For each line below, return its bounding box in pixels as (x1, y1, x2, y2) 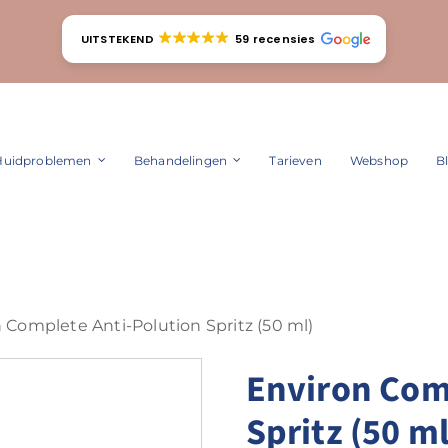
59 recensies (235, 31, 316, 47)
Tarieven (269, 152, 322, 168)
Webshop (349, 152, 409, 168)
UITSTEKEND (80, 31, 154, 47)
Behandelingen (133, 152, 228, 168)
